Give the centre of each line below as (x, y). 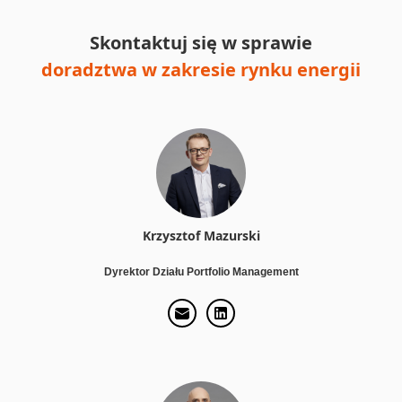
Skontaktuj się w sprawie (201, 42)
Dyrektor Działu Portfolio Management (201, 271)
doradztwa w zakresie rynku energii (201, 69)
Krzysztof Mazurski (201, 235)
